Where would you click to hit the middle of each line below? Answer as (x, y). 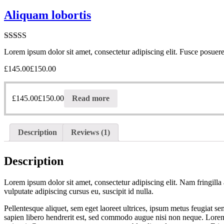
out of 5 (16, 55)
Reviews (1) (90, 132)
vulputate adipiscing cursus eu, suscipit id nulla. (79, 191)
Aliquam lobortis (47, 15)
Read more (91, 98)
